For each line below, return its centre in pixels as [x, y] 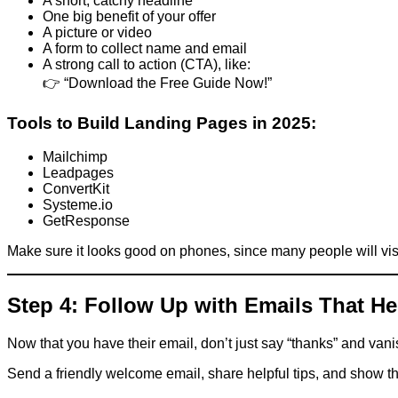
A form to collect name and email [145, 48]
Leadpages [78, 173]
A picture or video [97, 32]
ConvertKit [76, 189]
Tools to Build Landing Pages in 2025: [162, 123]
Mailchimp [75, 157]
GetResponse [86, 221]
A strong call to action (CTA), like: [147, 64]
